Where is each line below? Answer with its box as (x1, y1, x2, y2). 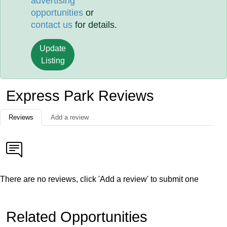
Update (40, 44, 66, 53)
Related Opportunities (6, 209, 147, 225)
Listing (41, 56, 65, 65)
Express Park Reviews (6, 88, 154, 104)
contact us (31, 20, 73, 30)
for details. (72, 20, 118, 30)
